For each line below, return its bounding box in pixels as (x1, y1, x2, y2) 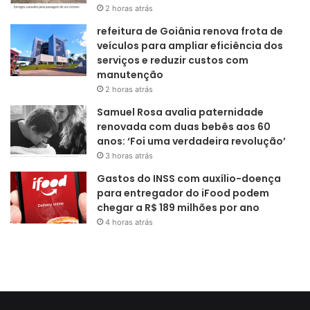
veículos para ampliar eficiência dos (97, 39, 283, 53)
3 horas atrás (105, 151, 153, 161)
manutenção (97, 68, 163, 82)
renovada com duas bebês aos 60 (97, 120, 271, 134)
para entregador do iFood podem (97, 186, 269, 201)
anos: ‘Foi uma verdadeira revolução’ (97, 134, 286, 149)
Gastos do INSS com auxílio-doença (97, 172, 281, 186)
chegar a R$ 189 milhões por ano (97, 201, 259, 215)
